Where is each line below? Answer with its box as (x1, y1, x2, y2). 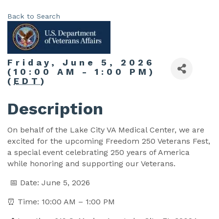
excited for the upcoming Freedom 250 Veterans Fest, (7, 136, 210, 146)
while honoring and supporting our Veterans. (7, 159, 175, 169)
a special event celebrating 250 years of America (7, 148, 190, 157)
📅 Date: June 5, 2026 (7, 178, 92, 188)
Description (7, 99, 103, 119)
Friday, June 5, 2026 (7, 57, 155, 68)
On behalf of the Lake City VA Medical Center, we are (7, 125, 204, 135)
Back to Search (7, 12, 60, 21)
